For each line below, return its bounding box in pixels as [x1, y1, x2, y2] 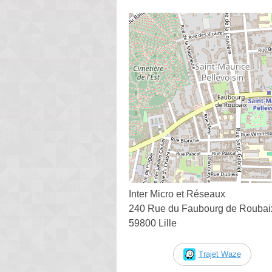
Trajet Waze [198, 249, 241, 259]
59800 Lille [129, 217, 177, 228]
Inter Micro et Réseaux [129, 188, 225, 199]
